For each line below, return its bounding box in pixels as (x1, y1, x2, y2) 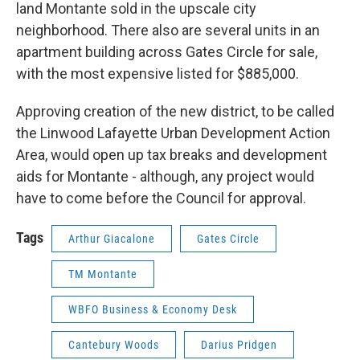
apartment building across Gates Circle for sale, (16, 43, 317, 60)
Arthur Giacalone (68, 231, 155, 245)
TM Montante (68, 267, 137, 280)
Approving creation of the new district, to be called (16, 102, 334, 120)
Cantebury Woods (68, 337, 159, 351)
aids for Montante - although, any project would (16, 167, 314, 185)
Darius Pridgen (201, 337, 277, 351)
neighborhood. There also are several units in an (16, 21, 320, 39)
